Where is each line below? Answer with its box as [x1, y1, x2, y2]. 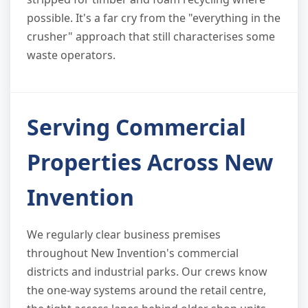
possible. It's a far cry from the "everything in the [27, 10, 280, 26]
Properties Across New [27, 147, 273, 177]
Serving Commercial [27, 112, 246, 142]
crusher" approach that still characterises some [27, 29, 275, 45]
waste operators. [27, 47, 115, 63]
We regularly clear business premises [27, 227, 221, 243]
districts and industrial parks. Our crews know [27, 264, 267, 280]
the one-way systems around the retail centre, [27, 283, 266, 298]
